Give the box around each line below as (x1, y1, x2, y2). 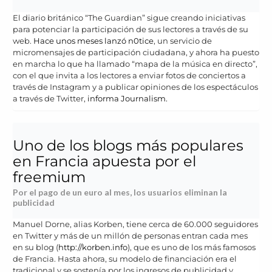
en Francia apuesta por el (13, 152, 196, 171)
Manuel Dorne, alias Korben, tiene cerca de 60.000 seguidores (13, 219, 258, 229)
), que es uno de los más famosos (127, 242, 256, 253)
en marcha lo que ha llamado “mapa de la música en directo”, (13, 59, 257, 69)
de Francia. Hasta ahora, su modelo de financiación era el (13, 254, 237, 264)
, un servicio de (154, 36, 212, 46)
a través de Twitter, (13, 93, 86, 104)
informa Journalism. (86, 93, 168, 104)
